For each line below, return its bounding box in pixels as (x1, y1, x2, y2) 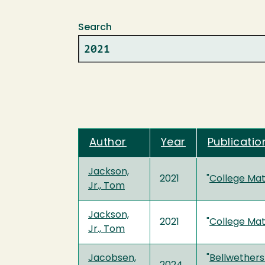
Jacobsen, (88, 253, 136, 263)
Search (78, 22, 112, 33)
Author (89, 137, 127, 148)
